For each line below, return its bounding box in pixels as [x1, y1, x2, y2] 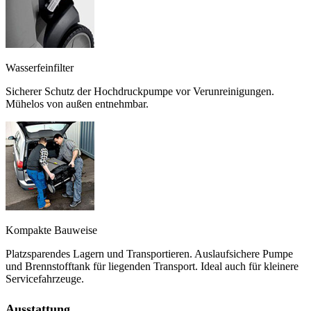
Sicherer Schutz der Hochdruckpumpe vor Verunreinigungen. [6, 85, 274, 98]
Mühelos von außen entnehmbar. [6, 98, 149, 110]
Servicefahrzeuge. [6, 273, 84, 285]
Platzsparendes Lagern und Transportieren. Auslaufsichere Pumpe [6, 248, 293, 260]
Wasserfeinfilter [6, 62, 74, 74]
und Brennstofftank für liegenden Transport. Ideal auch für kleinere [6, 260, 299, 273]
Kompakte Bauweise [6, 224, 97, 237]
